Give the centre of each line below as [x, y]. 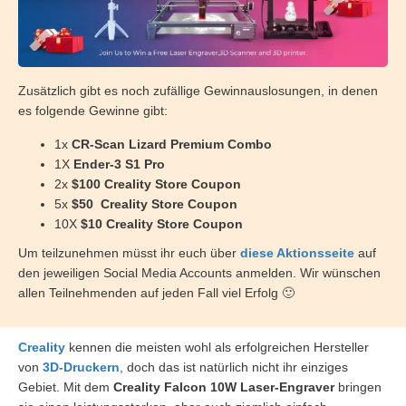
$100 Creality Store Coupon [158, 184]
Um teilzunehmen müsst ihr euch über [129, 252]
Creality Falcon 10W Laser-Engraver [224, 387]
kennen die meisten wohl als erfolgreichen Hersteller [217, 347]
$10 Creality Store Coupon [162, 223]
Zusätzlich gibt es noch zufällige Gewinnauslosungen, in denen [198, 90]
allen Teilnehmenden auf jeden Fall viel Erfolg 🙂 [156, 292]
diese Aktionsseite [297, 252]
